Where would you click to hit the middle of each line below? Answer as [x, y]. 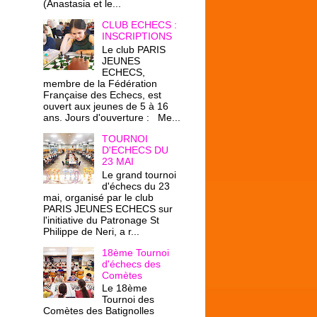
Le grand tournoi [139, 174]
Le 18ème [124, 288]
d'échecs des [131, 264]
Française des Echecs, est [102, 94]
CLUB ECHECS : [139, 24]
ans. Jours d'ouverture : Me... [112, 117]
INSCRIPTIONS [137, 36]
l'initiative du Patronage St [101, 220]
